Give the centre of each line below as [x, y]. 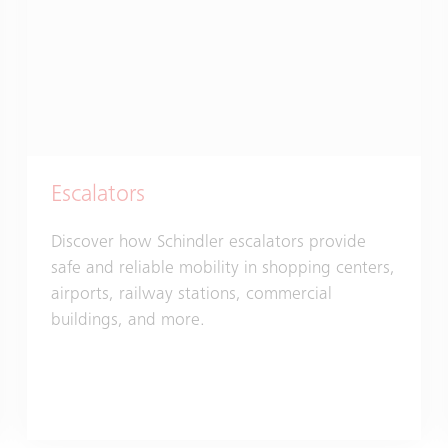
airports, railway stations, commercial [191, 295]
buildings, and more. [127, 321]
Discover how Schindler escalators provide [208, 243]
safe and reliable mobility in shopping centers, [222, 269]
